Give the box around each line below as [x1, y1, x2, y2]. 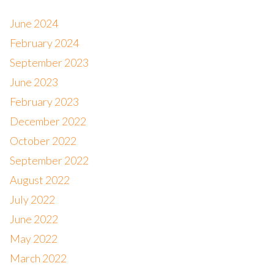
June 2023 [9, 75, 58, 89]
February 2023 [9, 95, 79, 108]
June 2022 [9, 212, 58, 226]
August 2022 [9, 173, 70, 187]
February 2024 [9, 36, 79, 50]
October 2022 [9, 134, 76, 147]
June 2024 [9, 17, 58, 30]
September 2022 [9, 154, 89, 167]
